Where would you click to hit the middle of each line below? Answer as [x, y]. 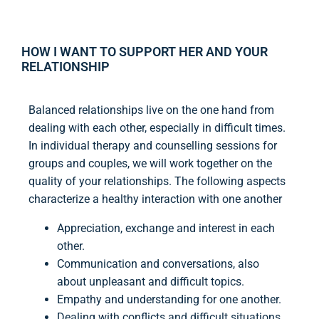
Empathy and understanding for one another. [169, 300]
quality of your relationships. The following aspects [157, 182]
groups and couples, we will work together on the [150, 164]
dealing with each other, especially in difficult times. [157, 128]
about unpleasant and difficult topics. [151, 282]
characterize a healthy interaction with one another [155, 199]
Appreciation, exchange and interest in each [166, 229]
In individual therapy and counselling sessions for [153, 146]
